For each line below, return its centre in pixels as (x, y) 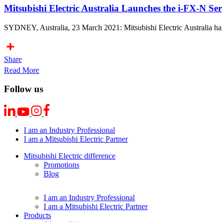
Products (37, 216)
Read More (22, 70)
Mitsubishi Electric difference (70, 156)
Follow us (24, 89)
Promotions (61, 165)
